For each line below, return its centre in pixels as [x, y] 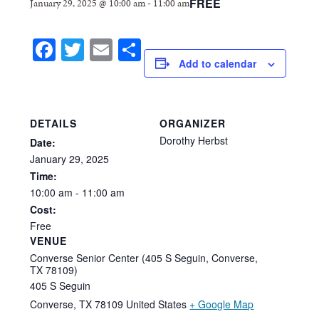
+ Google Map [222, 304]
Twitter [118, 49]
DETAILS [54, 123]
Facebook [106, 49]
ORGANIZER [193, 123]
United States [157, 304]
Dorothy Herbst [194, 140]
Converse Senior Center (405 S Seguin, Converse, [144, 257]
